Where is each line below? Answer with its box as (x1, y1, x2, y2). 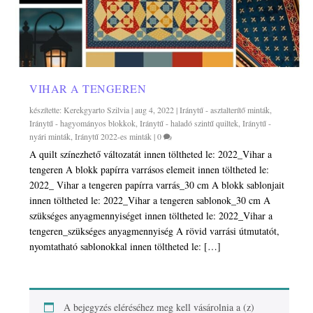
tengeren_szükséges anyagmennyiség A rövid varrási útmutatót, (29, 224, 280, 238)
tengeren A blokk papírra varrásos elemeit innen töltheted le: (29, 163, 270, 177)
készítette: (29, 104, 64, 116)
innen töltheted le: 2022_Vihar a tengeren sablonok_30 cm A (29, 194, 271, 208)
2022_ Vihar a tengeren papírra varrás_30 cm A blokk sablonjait (29, 178, 285, 192)
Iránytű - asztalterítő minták (180, 104, 270, 116)
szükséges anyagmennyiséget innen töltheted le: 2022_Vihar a (29, 209, 273, 223)
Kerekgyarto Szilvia (64, 104, 130, 116)
